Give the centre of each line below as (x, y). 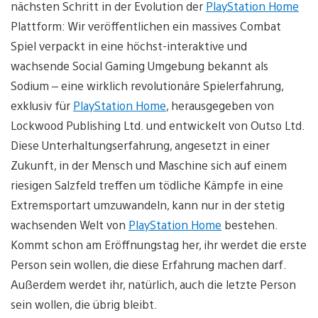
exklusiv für (42, 105)
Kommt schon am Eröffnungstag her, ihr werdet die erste (159, 244)
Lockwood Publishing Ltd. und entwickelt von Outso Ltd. (158, 125)
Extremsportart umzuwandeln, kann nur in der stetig (148, 204)
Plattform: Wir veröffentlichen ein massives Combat (146, 26)
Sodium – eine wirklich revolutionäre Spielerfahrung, (147, 85)
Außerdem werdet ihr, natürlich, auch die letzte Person (153, 284)
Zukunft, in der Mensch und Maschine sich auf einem (149, 165)
